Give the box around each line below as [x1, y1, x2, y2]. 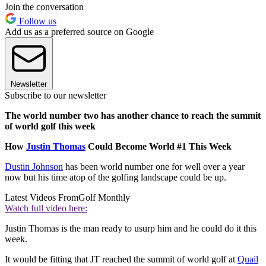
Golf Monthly [78, 192, 130, 203]
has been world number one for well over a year [63, 161, 245, 172]
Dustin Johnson [5, 161, 63, 172]
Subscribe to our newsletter [5, 90, 106, 101]
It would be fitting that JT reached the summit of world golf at [5, 254, 237, 265]
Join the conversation [5, 2, 84, 12]
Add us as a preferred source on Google [5, 27, 154, 37]
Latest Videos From [5, 192, 78, 203]
